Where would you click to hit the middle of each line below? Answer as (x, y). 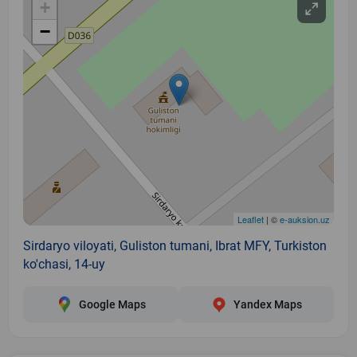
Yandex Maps (267, 304)
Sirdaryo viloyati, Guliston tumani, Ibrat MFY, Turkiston (175, 245)
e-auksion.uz (305, 219)
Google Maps (112, 304)
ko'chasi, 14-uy (64, 264)
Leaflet (251, 219)
